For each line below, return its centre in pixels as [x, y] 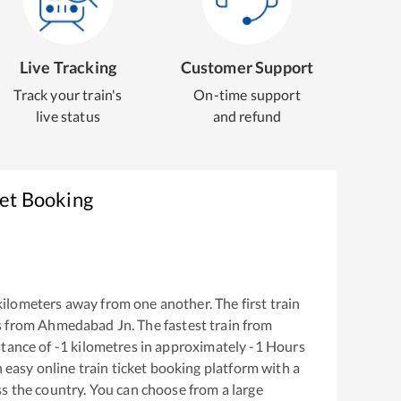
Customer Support [247, 67]
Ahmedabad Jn [85, 324]
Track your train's [68, 94]
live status [68, 116]
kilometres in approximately [159, 346]
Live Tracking [68, 67]
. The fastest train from [202, 324]
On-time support [247, 94]
